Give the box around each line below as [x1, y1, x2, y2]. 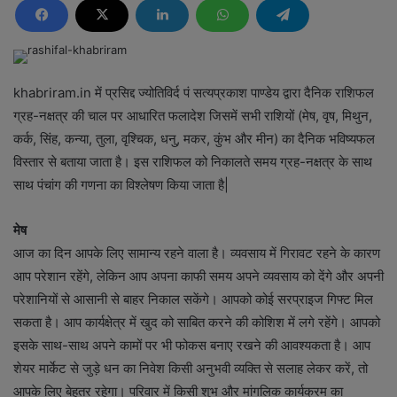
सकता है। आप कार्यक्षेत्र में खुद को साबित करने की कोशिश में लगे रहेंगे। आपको [13, 313, 380, 331]
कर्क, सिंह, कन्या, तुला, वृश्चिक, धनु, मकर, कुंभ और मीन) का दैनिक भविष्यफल [13, 129, 375, 147]
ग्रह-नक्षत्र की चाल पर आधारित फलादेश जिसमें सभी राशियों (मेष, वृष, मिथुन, [13, 106, 372, 124]
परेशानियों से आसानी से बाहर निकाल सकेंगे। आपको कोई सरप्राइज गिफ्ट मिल [13, 290, 373, 307]
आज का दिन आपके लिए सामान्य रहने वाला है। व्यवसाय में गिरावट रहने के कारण [13, 244, 380, 261]
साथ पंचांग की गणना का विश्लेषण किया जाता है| [13, 175, 229, 193]
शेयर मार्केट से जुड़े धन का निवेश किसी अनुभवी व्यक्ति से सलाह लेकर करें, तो [13, 359, 368, 377]
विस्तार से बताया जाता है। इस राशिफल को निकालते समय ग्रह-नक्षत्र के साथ [13, 152, 372, 170]
